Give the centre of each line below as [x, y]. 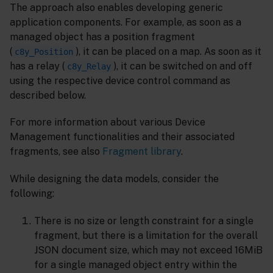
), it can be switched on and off [183, 66]
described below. [48, 95]
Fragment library [142, 152]
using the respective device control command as [120, 80]
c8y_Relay [89, 66]
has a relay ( [37, 66]
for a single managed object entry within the [136, 264]
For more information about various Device [108, 122]
